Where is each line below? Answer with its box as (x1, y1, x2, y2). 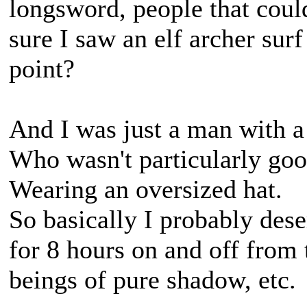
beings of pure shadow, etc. (9, 265, 296, 294)
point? (9, 54, 75, 83)
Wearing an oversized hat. (9, 175, 282, 204)
